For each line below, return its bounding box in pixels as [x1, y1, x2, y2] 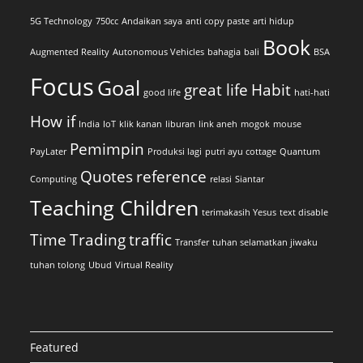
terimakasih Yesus [202, 207, 277, 219]
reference [136, 166, 207, 188]
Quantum [280, 146, 321, 158]
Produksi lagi [147, 146, 203, 158]
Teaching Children [30, 194, 199, 222]
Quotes [80, 166, 134, 188]
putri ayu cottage [205, 146, 277, 158]
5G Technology [30, 15, 93, 28]
